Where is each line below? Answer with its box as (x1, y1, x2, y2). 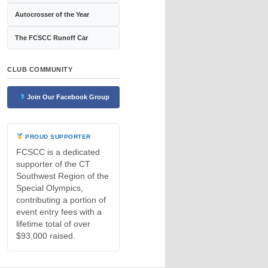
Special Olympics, (16, 184, 83, 193)
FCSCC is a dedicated (16, 148, 100, 157)
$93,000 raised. (16, 232, 75, 241)
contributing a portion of (16, 196, 106, 205)
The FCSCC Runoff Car (15, 34, 88, 42)
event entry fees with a (16, 208, 102, 217)
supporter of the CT (16, 160, 90, 169)
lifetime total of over (16, 220, 90, 229)
